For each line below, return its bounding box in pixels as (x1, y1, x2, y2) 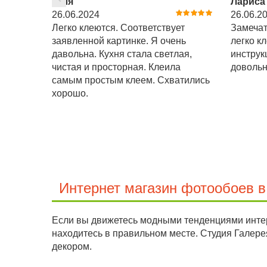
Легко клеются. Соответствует (52, 23, 185, 33)
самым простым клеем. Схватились (52, 75, 210, 86)
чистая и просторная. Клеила (52, 62, 181, 73)
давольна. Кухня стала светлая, (52, 49, 192, 60)
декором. (52, 241, 92, 252)
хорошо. (52, 88, 88, 99)
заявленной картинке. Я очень (52, 36, 186, 46)
